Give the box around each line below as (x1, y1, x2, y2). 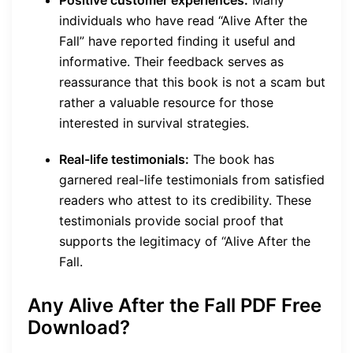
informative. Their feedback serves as (59, 54, 284, 70)
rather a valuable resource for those (59, 95, 273, 111)
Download (28, 316, 120, 340)
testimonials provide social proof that (59, 213, 284, 229)
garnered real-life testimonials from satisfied (59, 172, 325, 188)
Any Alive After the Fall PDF (28, 294, 281, 318)
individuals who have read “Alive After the (59, 13, 307, 29)
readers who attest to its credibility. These (59, 192, 311, 209)
